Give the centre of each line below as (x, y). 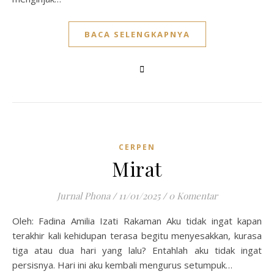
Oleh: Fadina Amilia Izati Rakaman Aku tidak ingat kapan (16, 221)
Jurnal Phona (83, 196)
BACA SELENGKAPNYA (137, 34)
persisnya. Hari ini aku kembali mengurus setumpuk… (122, 265)
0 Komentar (193, 196)
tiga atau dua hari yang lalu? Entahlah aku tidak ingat (137, 250)
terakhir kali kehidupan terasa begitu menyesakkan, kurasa (137, 235)
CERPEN (137, 147)
